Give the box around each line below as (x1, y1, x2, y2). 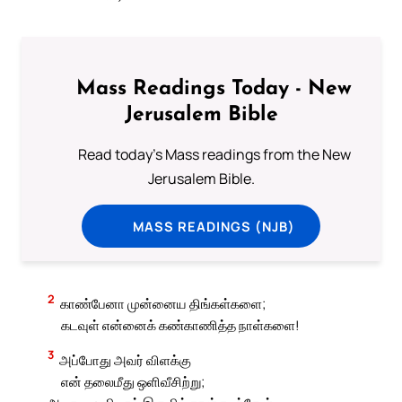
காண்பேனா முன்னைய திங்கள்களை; (60, 293, 267, 312)
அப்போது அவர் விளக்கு (59, 350, 192, 369)
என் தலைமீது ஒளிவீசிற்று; (60, 371, 205, 390)
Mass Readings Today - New (76, 78, 353, 100)
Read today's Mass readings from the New (77, 144, 351, 164)
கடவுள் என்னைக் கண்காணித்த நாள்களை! (60, 315, 300, 334)
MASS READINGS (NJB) (133, 216, 296, 235)
